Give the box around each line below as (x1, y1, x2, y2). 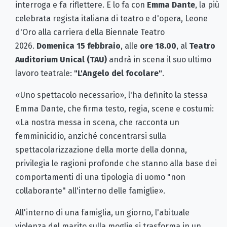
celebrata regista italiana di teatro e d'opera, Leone (15, 13, 208, 23)
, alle (121, 41, 140, 51)
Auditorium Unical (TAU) (15, 54, 107, 64)
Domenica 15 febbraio (36, 41, 121, 51)
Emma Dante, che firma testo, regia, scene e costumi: (15, 103, 214, 113)
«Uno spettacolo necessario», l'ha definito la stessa (15, 90, 208, 100)
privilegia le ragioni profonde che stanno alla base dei (15, 158, 217, 168)
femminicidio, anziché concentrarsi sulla (15, 131, 166, 141)
